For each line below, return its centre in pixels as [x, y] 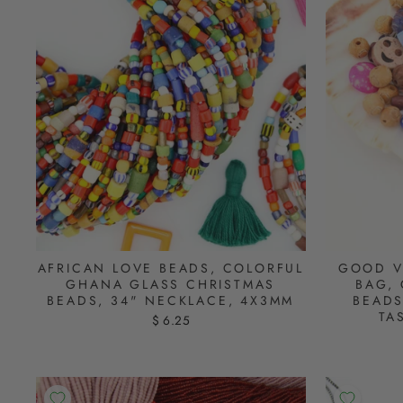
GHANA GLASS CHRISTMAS [171, 285]
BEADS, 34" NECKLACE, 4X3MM [171, 301]
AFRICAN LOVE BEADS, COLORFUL [170, 269]
